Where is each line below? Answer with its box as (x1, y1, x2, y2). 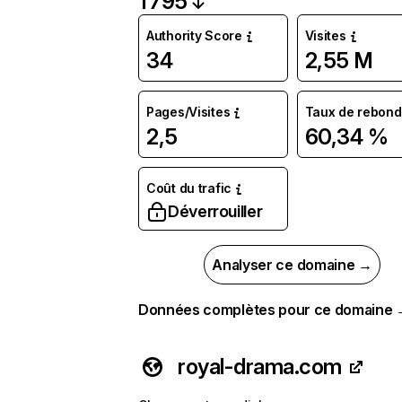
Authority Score (146, 28, 242, 43)
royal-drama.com (178, 354, 342, 380)
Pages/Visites (146, 104, 231, 119)
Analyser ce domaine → (212, 256, 372, 274)
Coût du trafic (146, 180, 232, 196)
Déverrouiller (168, 202, 263, 221)
